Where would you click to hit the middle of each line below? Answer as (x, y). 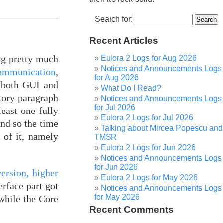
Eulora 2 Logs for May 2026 (149, 177)
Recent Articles (124, 41)
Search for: (113, 19)
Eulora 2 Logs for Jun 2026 (148, 148)
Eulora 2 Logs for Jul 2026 (147, 118)
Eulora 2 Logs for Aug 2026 (149, 58)
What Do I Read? (131, 88)
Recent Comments (132, 209)
